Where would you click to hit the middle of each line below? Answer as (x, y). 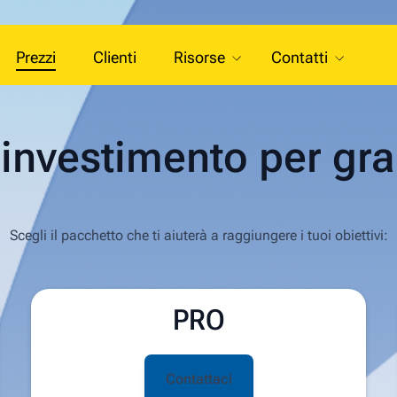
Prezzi (36, 57)
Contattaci (198, 378)
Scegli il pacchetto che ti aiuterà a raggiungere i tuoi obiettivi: (198, 235)
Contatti (300, 57)
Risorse (200, 57)
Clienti (115, 57)
